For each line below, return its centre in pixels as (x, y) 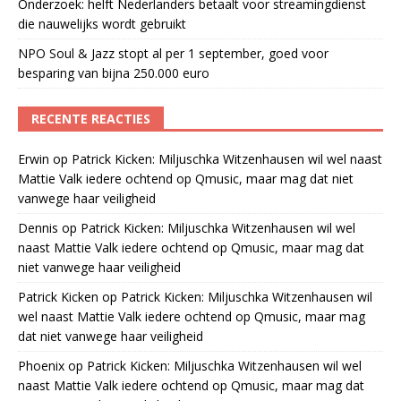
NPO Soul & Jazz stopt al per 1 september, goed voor (173, 53)
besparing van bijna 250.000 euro (114, 73)
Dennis (38, 227)
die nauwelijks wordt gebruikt (102, 23)
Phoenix (41, 365)
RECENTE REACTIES (91, 118)
